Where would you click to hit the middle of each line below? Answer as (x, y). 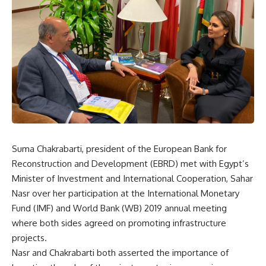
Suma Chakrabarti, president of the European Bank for (119, 149)
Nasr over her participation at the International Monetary (126, 193)
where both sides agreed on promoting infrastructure (119, 223)
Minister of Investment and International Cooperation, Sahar (132, 178)
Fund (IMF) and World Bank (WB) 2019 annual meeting (119, 208)
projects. (29, 238)
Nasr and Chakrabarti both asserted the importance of (120, 253)
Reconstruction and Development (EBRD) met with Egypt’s (130, 164)
